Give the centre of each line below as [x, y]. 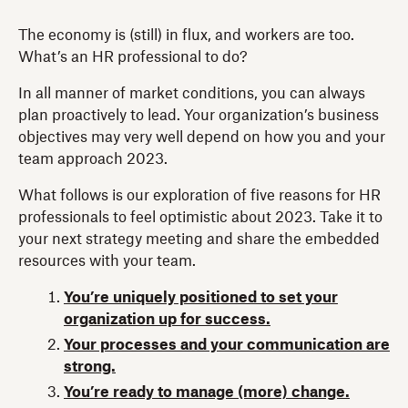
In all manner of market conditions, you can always [192, 93]
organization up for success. [167, 319]
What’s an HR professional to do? [133, 57]
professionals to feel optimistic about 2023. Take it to [200, 217]
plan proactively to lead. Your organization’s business [199, 115]
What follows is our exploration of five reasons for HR [199, 195]
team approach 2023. [93, 159]
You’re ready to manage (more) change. [207, 392]
